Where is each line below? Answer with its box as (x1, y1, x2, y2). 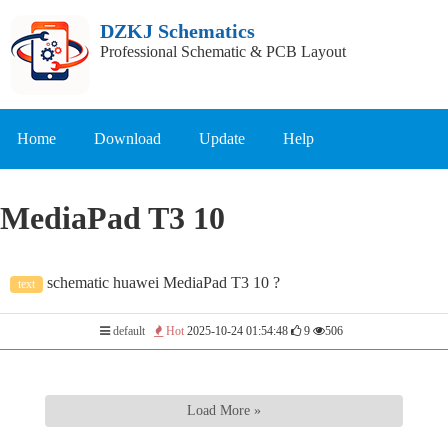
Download (94, 130, 161, 147)
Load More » (187, 402, 261, 418)
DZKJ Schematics (100, 20, 255, 42)
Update (199, 130, 245, 147)
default (110, 323, 145, 338)
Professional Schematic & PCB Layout (100, 43, 346, 60)
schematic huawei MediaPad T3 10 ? (43, 273, 280, 291)
